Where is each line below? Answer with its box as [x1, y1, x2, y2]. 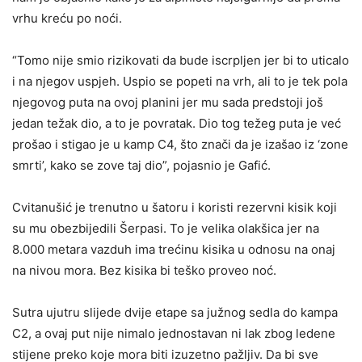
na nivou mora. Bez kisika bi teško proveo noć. [12, 262, 276, 278]
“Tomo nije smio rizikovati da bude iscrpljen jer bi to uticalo [12, 52, 349, 68]
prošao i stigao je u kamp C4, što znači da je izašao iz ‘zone [12, 136, 348, 152]
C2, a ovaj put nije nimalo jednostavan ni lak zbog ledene [12, 325, 335, 341]
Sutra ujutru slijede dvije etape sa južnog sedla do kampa [12, 304, 338, 320]
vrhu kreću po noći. [12, 10, 122, 26]
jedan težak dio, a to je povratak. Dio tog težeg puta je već [12, 115, 341, 131]
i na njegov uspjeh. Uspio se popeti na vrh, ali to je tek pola [12, 73, 347, 89]
